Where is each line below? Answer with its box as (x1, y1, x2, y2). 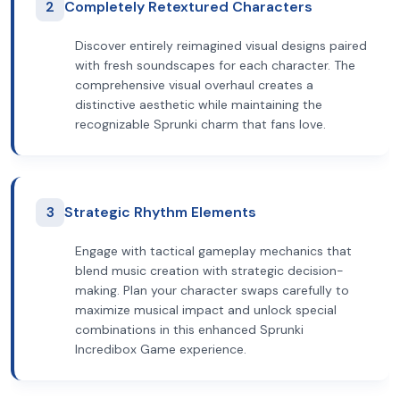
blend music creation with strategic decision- (75, 262, 344, 279)
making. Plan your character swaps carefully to (75, 282, 349, 298)
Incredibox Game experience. (75, 341, 246, 357)
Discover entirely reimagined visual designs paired (75, 37, 367, 54)
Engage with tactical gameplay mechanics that (75, 243, 352, 259)
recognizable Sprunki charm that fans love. (75, 116, 326, 132)
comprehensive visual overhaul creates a (75, 77, 313, 93)
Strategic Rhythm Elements (64, 203, 256, 221)
